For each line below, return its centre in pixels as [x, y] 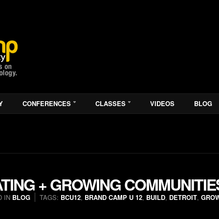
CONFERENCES [47, 103]
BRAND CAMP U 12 [113, 197]
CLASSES [110, 103]
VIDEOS [162, 103]
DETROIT [183, 197]
